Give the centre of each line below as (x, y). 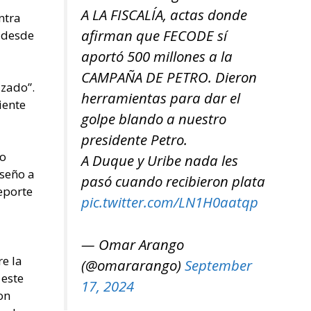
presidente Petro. (134, 140)
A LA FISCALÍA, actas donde (164, 15)
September (218, 265)
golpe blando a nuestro (154, 119)
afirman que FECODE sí (154, 36)
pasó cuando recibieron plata (173, 182)
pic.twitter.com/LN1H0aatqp (170, 202)
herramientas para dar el (161, 98)
